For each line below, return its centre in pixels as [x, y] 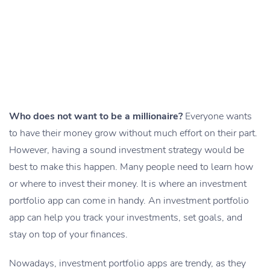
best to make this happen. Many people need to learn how [131, 167]
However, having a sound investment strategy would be [127, 150]
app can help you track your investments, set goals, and [126, 217]
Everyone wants [217, 116]
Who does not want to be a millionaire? [96, 116]
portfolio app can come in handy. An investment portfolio [129, 200]
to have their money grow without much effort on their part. [133, 133]
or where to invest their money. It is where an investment [128, 184]
